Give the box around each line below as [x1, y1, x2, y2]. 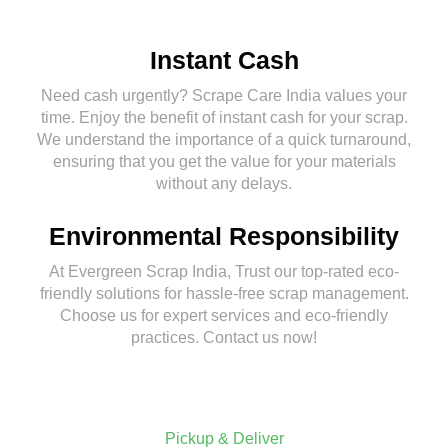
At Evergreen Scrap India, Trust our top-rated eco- [49, 263, 399, 281]
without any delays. [156, 175, 292, 193]
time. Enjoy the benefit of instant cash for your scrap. [40, 109, 408, 127]
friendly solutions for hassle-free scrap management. [39, 285, 409, 303]
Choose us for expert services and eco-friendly [60, 307, 388, 325]
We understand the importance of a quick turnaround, [37, 131, 411, 149]
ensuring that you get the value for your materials [52, 153, 396, 171]
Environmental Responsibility [49, 222, 399, 251]
